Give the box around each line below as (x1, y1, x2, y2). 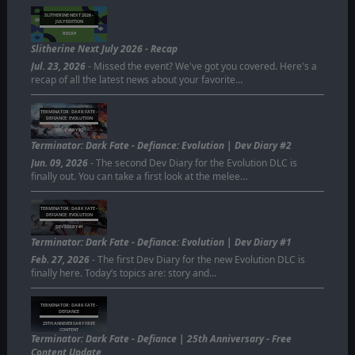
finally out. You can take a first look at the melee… (30, 169, 247, 183)
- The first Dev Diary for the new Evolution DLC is (89, 252, 305, 266)
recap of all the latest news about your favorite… (30, 72, 242, 86)
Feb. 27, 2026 (30, 252, 90, 266)
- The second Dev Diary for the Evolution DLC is (87, 155, 297, 170)
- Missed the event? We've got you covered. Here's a (85, 59, 317, 73)
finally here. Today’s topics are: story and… (30, 265, 216, 280)
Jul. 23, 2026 (30, 59, 86, 73)
